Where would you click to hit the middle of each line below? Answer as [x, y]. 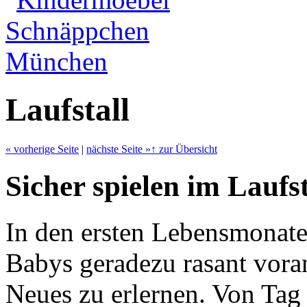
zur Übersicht [187, 149]
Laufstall [67, 110]
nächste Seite [116, 149]
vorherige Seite [45, 149]
